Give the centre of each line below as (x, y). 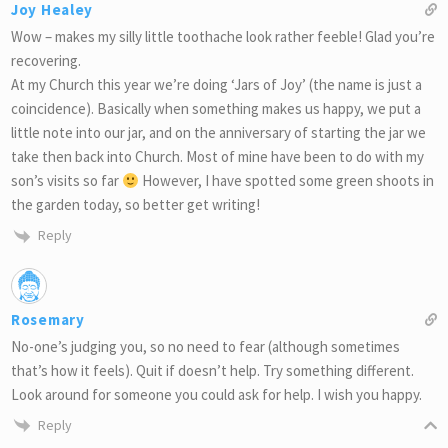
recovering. (46, 61)
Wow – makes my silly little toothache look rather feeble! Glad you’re (223, 37)
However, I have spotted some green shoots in (287, 181)
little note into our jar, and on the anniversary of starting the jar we (218, 133)
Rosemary (48, 319)
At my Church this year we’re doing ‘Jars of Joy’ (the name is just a (216, 85)
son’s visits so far (66, 181)
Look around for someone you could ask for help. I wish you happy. (216, 394)
